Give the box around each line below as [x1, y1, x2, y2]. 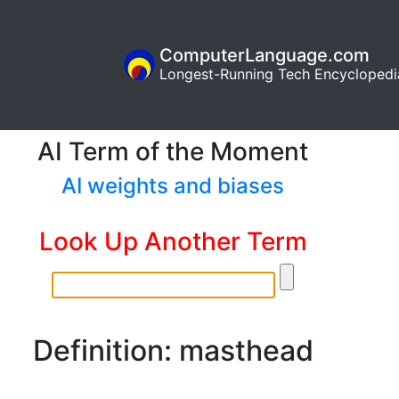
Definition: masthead [32, 332, 313, 368]
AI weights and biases [61, 172, 284, 199]
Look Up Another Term [38, 225, 307, 256]
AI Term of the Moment [37, 135, 308, 167]
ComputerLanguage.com [159, 45, 370, 67]
